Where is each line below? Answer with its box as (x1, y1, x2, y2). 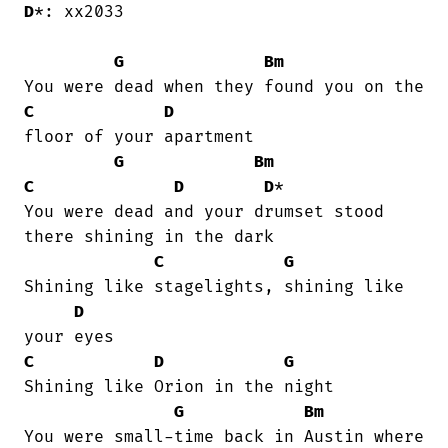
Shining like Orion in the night (24, 376, 334, 397)
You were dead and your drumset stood (24, 201, 384, 222)
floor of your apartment (24, 126, 254, 147)
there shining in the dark (24, 226, 274, 247)
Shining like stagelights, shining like (24, 276, 404, 297)
